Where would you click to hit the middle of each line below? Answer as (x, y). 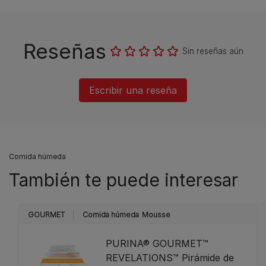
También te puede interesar (123, 180)
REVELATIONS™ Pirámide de (170, 258)
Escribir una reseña (133, 90)
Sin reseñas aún (213, 51)
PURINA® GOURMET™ (157, 243)
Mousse (156, 215)
